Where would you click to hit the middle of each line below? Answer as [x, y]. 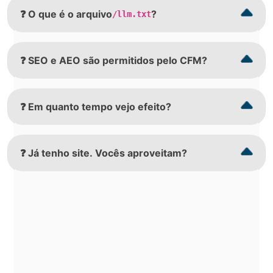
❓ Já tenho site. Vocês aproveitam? [104, 153]
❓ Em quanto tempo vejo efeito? [96, 106]
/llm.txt [132, 14]
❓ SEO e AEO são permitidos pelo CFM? [114, 60]
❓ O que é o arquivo [66, 14]
